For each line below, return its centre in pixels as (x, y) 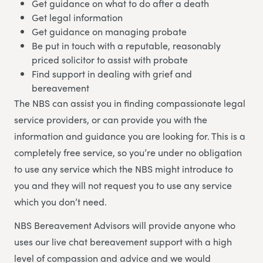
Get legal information (77, 18)
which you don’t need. (60, 202)
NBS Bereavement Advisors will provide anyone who (125, 225)
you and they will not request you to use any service (123, 186)
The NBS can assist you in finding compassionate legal (130, 103)
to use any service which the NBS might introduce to (124, 169)
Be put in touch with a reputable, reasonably (126, 46)
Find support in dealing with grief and (112, 74)
